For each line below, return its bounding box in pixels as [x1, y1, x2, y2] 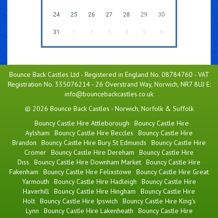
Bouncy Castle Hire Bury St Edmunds [41, 138, 146, 147]
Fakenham [9, 167, 38, 176]
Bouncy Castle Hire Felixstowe [43, 167, 131, 176]
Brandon [12, 138, 36, 147]
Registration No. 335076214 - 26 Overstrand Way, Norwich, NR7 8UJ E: [7, 79, 211, 89]
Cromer [24, 147, 46, 157]
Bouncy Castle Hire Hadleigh [54, 177, 137, 186]
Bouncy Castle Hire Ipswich [39, 196, 118, 205]
